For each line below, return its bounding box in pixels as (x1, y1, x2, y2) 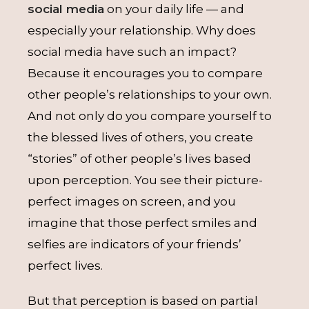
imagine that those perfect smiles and (28, 216, 257, 230)
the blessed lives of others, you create (28, 130, 253, 144)
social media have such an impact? (28, 45, 237, 59)
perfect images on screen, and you (28, 195, 236, 208)
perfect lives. (28, 259, 103, 272)
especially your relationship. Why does (28, 23, 256, 37)
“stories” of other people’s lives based (28, 152, 251, 166)
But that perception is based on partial (28, 294, 258, 308)
